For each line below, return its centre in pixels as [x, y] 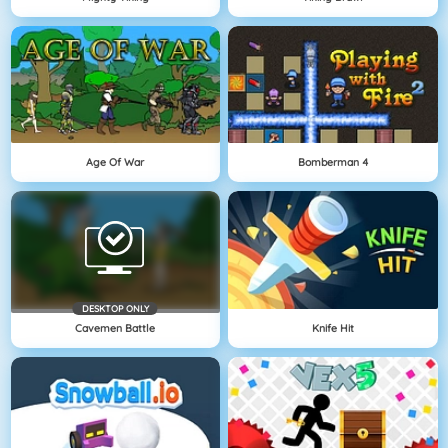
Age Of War [115, 162]
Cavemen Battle [115, 327]
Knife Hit [332, 327]
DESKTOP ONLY [115, 308]
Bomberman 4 [332, 162]
